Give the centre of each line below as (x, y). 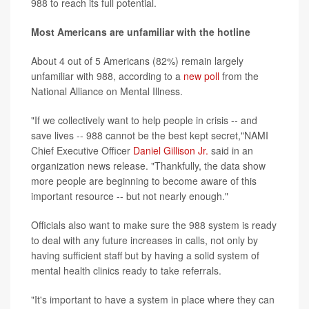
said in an (231, 150)
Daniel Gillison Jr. (171, 150)
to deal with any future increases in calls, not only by (144, 240)
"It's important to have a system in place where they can (153, 299)
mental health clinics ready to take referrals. (126, 270)
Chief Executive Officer (82, 150)
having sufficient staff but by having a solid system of (145, 255)
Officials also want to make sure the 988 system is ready (154, 225)
